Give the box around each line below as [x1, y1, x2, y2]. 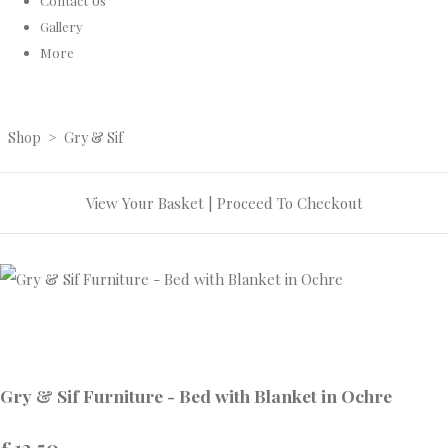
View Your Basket [85, 193, 204, 214]
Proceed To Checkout [216, 193, 363, 214]
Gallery [40, 17, 83, 35]
